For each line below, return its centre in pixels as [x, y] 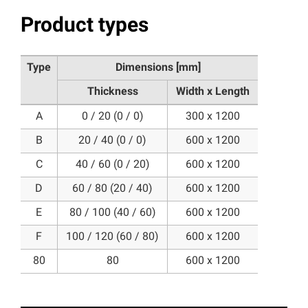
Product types [85, 26]
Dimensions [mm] [158, 68]
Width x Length [213, 92]
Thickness [112, 92]
